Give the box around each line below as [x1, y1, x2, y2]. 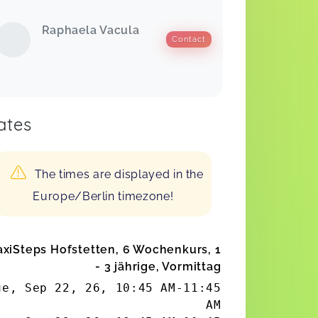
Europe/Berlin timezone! [33, 189, 174, 203]
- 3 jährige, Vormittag [94, 259, 221, 273]
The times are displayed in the [34, 167, 204, 181]
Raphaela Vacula [41, 23, 140, 37]
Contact [171, 35, 206, 44]
